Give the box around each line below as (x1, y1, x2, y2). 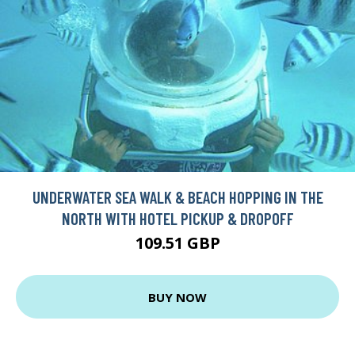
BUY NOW (148, 288, 207, 305)
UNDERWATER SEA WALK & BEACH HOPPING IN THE (32, 187, 323, 208)
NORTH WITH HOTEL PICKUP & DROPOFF (61, 208, 294, 229)
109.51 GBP (135, 232, 220, 254)
